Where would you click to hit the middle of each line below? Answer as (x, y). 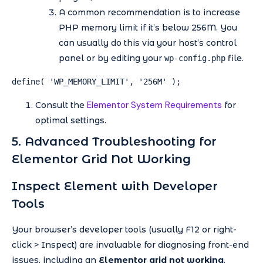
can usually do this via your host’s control (148, 43)
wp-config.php (195, 58)
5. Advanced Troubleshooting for (114, 141)
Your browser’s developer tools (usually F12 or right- (124, 229)
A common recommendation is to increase (149, 12)
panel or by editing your (112, 58)
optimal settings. (71, 120)
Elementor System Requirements (154, 105)
